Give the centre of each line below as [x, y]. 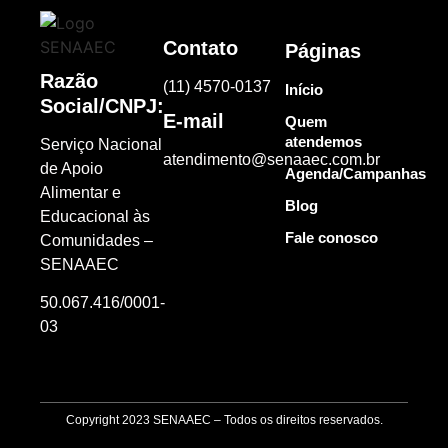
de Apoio [71, 168]
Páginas [323, 50]
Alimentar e [80, 192]
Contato [200, 47]
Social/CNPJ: [102, 105]
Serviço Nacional [101, 144]
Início [304, 89]
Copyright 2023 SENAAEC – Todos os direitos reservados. [224, 419]
